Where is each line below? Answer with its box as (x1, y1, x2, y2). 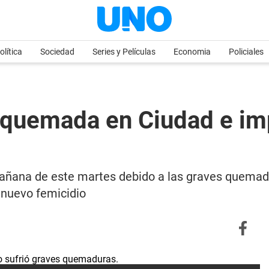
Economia (174, 47, 211, 56)
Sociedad (40, 47, 74, 56)
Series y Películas (92, 47, 156, 56)
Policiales (229, 47, 264, 56)
